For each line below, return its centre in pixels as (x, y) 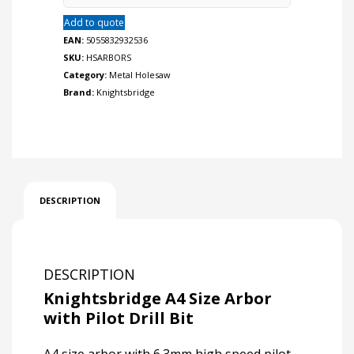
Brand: (80, 92)
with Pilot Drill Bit (119, 318)
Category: (86, 75)
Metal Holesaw (140, 75)
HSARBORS (109, 58)
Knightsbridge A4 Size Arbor (158, 299)
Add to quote (94, 23)
